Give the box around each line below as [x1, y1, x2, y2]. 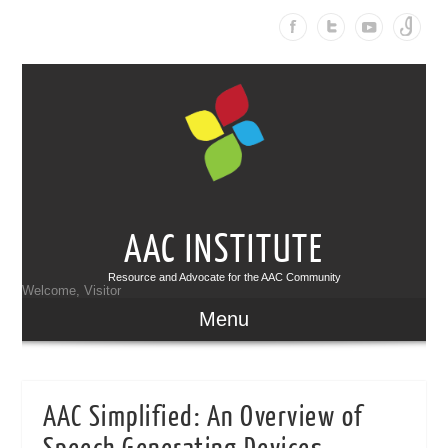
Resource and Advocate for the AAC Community [107, 270, 341, 283]
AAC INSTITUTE [124, 228, 324, 271]
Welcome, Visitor [22, 282, 122, 298]
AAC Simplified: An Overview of [42, 400, 364, 433]
